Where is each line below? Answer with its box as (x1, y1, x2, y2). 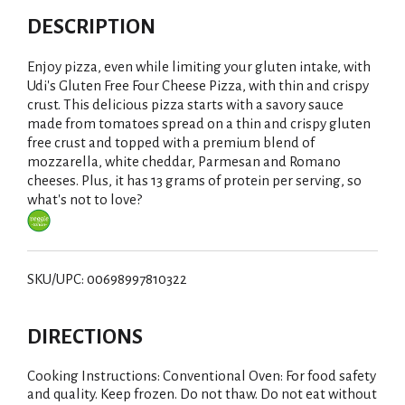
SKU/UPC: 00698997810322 (27, 271, 187, 287)
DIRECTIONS (27, 325, 143, 348)
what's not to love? (27, 192, 142, 207)
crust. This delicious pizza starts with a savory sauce (27, 97, 344, 112)
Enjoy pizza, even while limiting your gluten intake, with (27, 59, 371, 74)
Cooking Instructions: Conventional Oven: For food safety (27, 368, 376, 383)
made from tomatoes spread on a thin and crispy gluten (27, 116, 371, 131)
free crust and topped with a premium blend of (27, 135, 315, 150)
